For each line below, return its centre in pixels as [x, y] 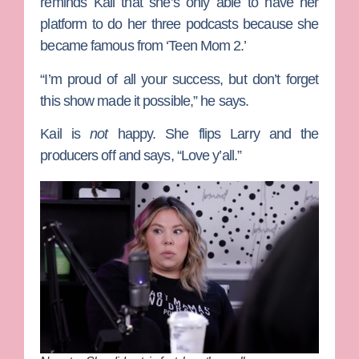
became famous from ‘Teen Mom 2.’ [145, 46]
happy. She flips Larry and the [213, 134]
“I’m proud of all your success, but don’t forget [179, 79]
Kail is [65, 134]
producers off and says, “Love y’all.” [141, 156]
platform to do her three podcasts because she [179, 24]
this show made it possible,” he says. [145, 101]
